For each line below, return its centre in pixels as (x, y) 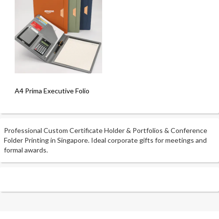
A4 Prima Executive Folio (52, 91)
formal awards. (26, 150)
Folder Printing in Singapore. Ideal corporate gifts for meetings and (106, 140)
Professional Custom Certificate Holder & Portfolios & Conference (106, 130)
